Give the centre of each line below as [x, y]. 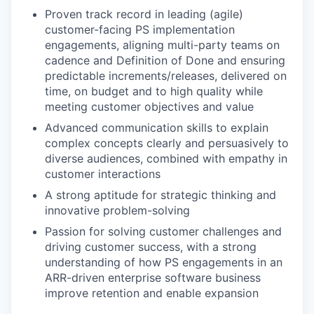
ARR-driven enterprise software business [153, 278]
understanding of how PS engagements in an [164, 262]
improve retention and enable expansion [152, 293]
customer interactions [103, 174]
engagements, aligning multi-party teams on [162, 45]
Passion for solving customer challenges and [163, 231]
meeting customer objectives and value [149, 107]
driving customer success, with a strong [151, 247]
